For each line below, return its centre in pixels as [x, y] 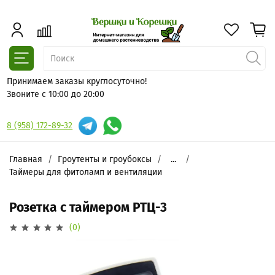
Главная [26, 159]
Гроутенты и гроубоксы [105, 159]
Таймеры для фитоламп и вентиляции [86, 172]
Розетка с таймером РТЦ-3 [88, 208]
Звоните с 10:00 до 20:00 [56, 94]
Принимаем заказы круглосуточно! [77, 81]
